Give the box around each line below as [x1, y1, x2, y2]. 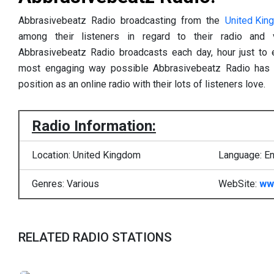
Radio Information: [32, 117, 156, 135]
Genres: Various [32, 177, 99, 190]
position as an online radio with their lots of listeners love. [18, 78, 265, 90]
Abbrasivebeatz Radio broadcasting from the [18, 15, 225, 26]
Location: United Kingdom [32, 149, 141, 161]
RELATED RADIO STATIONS [18, 229, 172, 245]
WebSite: [218, 177, 259, 190]
